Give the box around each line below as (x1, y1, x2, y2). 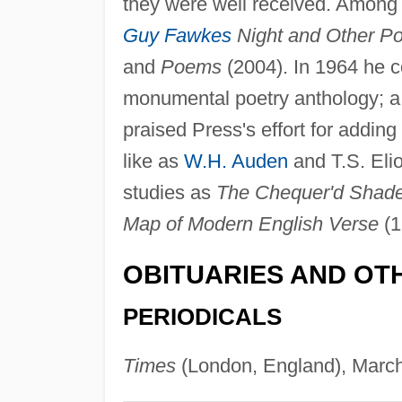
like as (122, 150, 184, 173)
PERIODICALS (122, 303, 282, 329)
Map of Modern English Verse (122, 213, 379, 236)
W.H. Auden (183, 150, 288, 173)
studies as (122, 181, 216, 205)
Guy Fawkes (122, 24, 232, 48)
